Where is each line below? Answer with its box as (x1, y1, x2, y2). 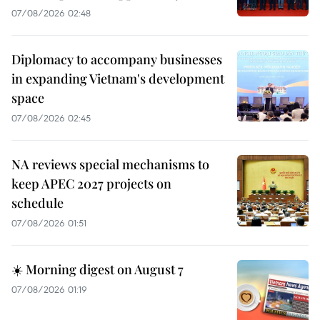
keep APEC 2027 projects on (11, 175, 171, 193)
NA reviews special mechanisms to (11, 156, 209, 174)
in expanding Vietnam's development (11, 70, 224, 88)
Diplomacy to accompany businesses (11, 51, 222, 69)
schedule (11, 194, 64, 212)
